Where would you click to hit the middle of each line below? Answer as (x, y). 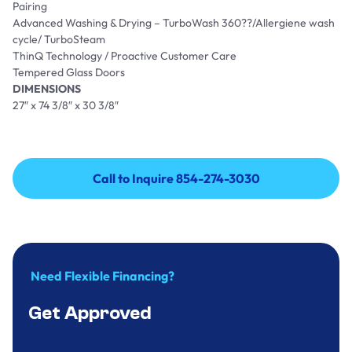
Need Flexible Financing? (101, 275)
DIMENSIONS (47, 88)
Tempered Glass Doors (69, 72)
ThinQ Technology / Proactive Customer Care (125, 55)
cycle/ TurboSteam (59, 39)
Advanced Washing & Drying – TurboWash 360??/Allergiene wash (174, 22)
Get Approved (90, 313)
